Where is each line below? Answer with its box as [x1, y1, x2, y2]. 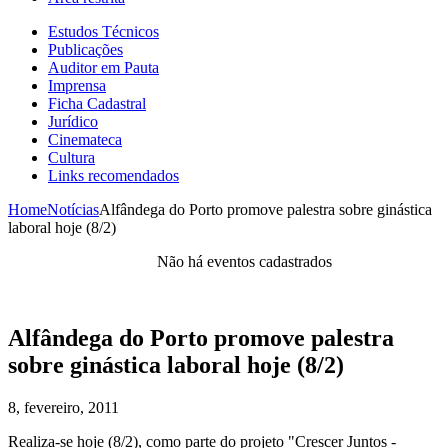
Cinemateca [48, 131, 122, 149]
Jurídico [48, 113, 98, 131]
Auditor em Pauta [48, 59, 159, 77]
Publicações [48, 41, 123, 59]
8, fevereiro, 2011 [8, 398, 119, 416]
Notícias [47, 201, 99, 219]
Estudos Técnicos [48, 23, 159, 41]
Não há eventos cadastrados [156, 253, 332, 271]
